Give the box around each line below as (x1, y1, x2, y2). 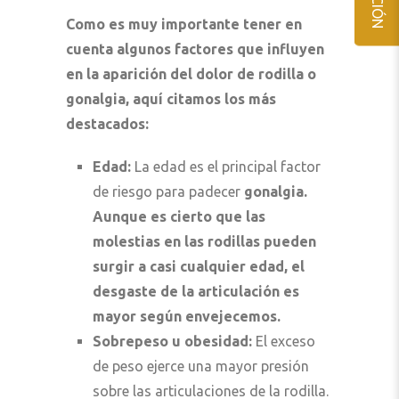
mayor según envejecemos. (93, 307, 281, 324)
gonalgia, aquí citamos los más (66, 90, 276, 107)
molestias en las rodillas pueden (93, 232, 316, 249)
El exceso (252, 332, 315, 349)
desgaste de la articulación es (93, 282, 299, 299)
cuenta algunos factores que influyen (66, 40, 324, 57)
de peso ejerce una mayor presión (93, 357, 309, 374)
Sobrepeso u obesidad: (93, 332, 252, 349)
